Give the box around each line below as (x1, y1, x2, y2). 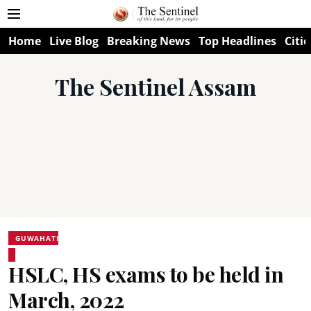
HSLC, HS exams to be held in (8, 260, 283, 288)
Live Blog (49, 33, 99, 49)
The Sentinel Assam (55, 72, 256, 101)
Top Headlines (199, 33, 276, 49)
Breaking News (107, 33, 190, 49)
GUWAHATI (15, 233, 59, 243)
